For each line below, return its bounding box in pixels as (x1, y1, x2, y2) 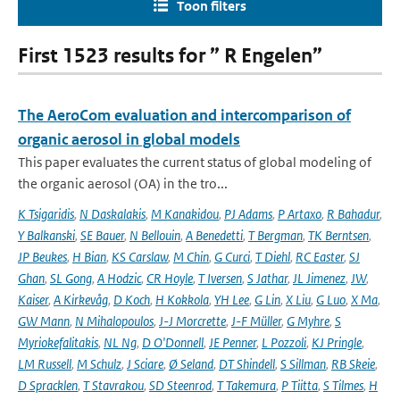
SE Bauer (80, 227, 124, 244)
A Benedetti (186, 227, 243, 244)
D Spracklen (18, 377, 78, 394)
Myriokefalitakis (18, 334, 98, 351)
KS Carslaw (112, 248, 168, 265)
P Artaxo (278, 205, 321, 222)
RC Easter (296, 248, 344, 265)
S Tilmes (323, 377, 363, 394)
